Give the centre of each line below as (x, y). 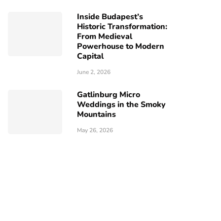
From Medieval (105, 37)
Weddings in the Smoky (121, 105)
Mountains (96, 114)
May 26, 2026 (95, 130)
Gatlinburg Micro (109, 95)
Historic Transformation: (122, 27)
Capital (90, 56)
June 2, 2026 (94, 72)
